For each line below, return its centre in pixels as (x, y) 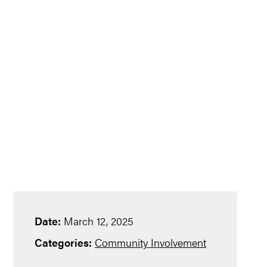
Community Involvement (150, 242)
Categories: (63, 242)
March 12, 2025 (97, 221)
